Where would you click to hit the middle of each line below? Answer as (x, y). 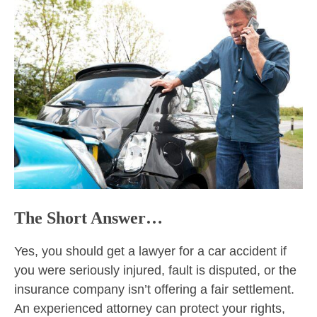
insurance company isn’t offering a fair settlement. (154, 289)
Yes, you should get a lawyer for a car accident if (150, 251)
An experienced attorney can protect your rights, (150, 308)
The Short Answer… (88, 218)
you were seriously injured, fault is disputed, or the (155, 270)
